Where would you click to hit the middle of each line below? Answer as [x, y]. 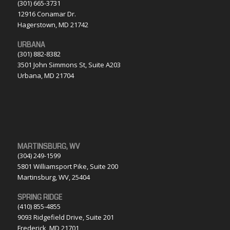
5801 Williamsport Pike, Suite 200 [68, 167]
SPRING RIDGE [40, 197]
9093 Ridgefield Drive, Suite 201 [65, 217]
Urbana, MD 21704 [45, 76]
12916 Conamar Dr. [46, 14]
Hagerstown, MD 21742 [53, 25]
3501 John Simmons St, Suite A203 [69, 65]
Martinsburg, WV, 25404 [53, 177]
